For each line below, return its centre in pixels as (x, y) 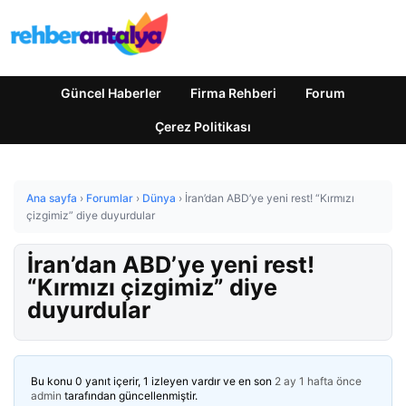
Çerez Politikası (203, 126)
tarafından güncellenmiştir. (130, 396)
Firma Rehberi (233, 93)
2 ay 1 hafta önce (318, 381)
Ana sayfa (52, 198)
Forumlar (110, 198)
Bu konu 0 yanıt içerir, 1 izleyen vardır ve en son (153, 381)
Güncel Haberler (111, 93)
